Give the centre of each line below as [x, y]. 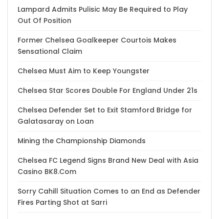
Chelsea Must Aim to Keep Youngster [84, 71]
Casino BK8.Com [47, 171]
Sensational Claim [50, 51]
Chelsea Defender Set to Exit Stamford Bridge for [105, 110]
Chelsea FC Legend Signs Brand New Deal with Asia [108, 160]
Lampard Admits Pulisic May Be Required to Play [103, 9]
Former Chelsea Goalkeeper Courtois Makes [97, 40]
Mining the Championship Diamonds [82, 141]
